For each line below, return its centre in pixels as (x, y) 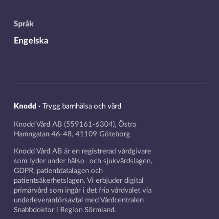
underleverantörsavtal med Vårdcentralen (78, 200)
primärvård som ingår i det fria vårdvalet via (82, 190)
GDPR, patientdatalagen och (58, 171)
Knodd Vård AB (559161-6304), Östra (75, 125)
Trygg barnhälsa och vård (82, 107)
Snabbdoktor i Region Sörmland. (65, 210)
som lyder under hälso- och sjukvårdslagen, (83, 161)
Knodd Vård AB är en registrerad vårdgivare (82, 151)
